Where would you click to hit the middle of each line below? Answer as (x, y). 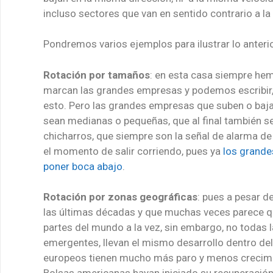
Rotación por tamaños (97, 75)
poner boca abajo (83, 166)
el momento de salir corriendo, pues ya (133, 151)
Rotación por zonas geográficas (120, 197)
